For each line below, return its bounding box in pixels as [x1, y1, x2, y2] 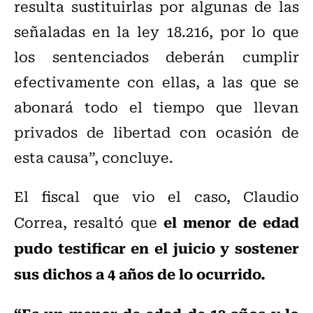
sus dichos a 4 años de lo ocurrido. [14, 262, 265, 285]
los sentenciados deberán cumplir [14, 45, 299, 68]
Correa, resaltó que [14, 211, 163, 233]
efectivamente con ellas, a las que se [14, 71, 299, 93]
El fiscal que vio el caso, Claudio [14, 185, 299, 208]
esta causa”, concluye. [14, 146, 173, 168]
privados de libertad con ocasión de [14, 121, 299, 143]
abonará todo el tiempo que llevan [14, 96, 299, 118]
